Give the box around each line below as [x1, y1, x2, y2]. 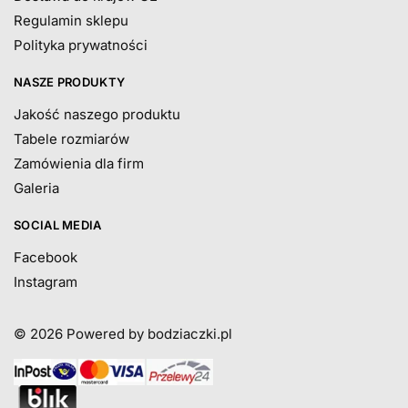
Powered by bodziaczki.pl [66, 325, 236, 343]
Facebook [14, 249, 77, 267]
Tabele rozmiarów [14, 130, 129, 148]
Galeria [14, 179, 59, 198]
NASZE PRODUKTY [14, 75, 126, 90]
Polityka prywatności [14, 36, 148, 55]
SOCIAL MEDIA [14, 218, 102, 233]
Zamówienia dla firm [14, 155, 144, 173]
